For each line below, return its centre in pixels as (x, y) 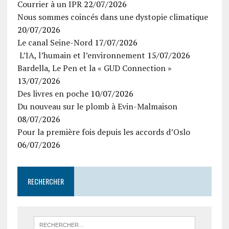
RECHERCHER (45, 181)
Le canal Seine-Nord (55, 42)
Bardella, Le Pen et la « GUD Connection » (94, 68)
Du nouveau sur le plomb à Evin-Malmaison (97, 106)
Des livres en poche (53, 93)
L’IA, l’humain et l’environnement (81, 55)
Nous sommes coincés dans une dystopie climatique (112, 17)
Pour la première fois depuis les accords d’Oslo (104, 132)
